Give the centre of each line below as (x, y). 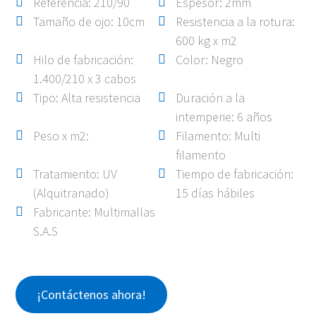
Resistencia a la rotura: (235, 22)
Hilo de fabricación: (84, 60)
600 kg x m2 (206, 41)
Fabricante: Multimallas (95, 212)
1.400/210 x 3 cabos (85, 79)
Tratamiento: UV (75, 174)
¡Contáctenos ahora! (92, 294)
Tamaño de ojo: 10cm (89, 22)
